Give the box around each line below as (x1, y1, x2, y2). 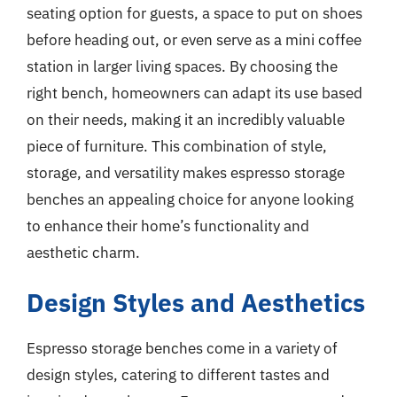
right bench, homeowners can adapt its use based (27, 82, 362, 103)
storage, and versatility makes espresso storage (27, 162, 345, 183)
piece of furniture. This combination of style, (27, 136, 327, 156)
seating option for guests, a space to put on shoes (27, 3, 362, 23)
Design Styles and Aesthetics (27, 286, 365, 319)
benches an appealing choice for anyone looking (27, 189, 354, 209)
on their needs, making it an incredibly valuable (27, 109, 345, 129)
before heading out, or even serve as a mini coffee (27, 29, 362, 50)
